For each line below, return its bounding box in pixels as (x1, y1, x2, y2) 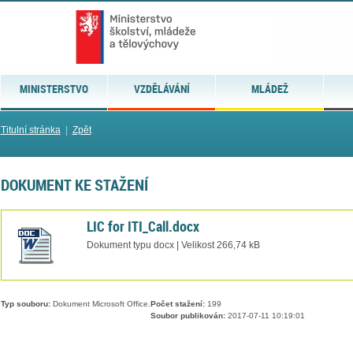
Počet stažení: (150, 299, 205, 309)
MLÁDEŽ (251, 81, 288, 96)
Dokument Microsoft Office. (50, 299, 150, 309)
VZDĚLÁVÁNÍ (133, 81, 190, 96)
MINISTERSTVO (19, 81, 88, 96)
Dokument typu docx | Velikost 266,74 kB (86, 240, 260, 250)
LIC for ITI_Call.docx (86, 216, 199, 236)
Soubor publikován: (150, 311, 225, 321)
